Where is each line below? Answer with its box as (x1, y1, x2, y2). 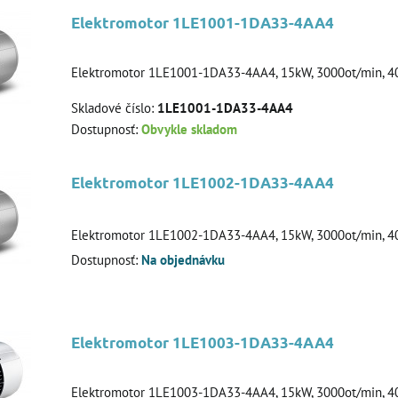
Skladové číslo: (71, 99, 157, 116)
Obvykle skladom (141, 121, 237, 139)
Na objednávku (141, 251, 225, 269)
